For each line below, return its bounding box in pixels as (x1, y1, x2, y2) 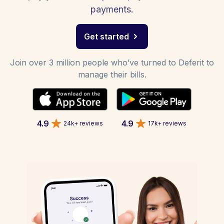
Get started (84, 31, 129, 41)
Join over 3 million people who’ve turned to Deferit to (10, 57, 214, 67)
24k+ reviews (63, 119, 103, 127)
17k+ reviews (148, 119, 186, 127)
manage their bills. (77, 69, 146, 79)
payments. (90, 4, 133, 14)
